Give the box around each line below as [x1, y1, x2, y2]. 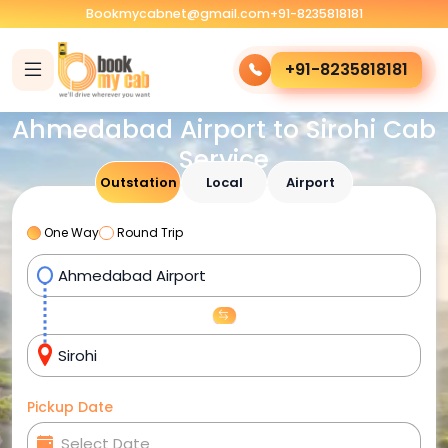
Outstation [99, 173, 177, 192]
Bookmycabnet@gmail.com [85, 5, 270, 22]
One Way [44, 224, 100, 241]
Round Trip [116, 224, 183, 241]
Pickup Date [27, 397, 113, 417]
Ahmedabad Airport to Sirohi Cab [12, 112, 436, 147]
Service [179, 142, 269, 177]
